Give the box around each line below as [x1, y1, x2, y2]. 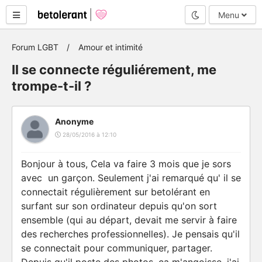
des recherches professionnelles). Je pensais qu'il [21, 228, 240, 240]
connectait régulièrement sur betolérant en [21, 186, 210, 198]
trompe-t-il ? [12, 78, 91, 94]
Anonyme [55, 116, 94, 126]
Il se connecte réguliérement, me [12, 62, 216, 77]
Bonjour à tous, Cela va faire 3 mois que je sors [21, 158, 231, 170]
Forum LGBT [12, 42, 58, 52]
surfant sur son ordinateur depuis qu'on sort [21, 200, 217, 212]
